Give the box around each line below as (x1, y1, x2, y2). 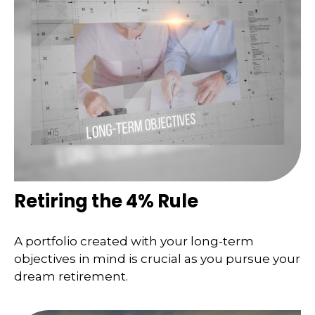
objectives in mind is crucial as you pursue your (14, 252, 300, 266)
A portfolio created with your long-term (14, 234, 254, 249)
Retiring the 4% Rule (14, 188, 198, 214)
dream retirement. (14, 269, 128, 284)
